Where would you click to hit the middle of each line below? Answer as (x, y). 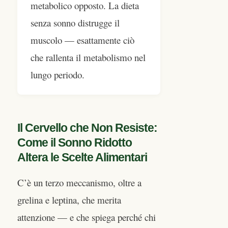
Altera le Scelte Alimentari (82, 157)
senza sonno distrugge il (75, 23)
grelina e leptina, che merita (69, 199)
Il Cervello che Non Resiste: (87, 128)
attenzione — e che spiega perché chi (87, 217)
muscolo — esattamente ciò (82, 40)
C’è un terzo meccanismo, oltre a (79, 182)
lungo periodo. (58, 75)
